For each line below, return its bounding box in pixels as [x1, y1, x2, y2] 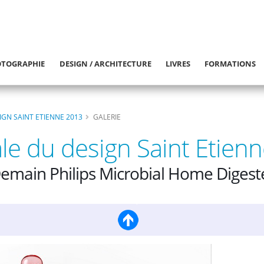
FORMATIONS [204, 58, 256, 69]
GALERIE [93, 111, 121, 121]
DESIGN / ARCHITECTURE [59, 58, 151, 69]
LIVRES [166, 58, 191, 69]
